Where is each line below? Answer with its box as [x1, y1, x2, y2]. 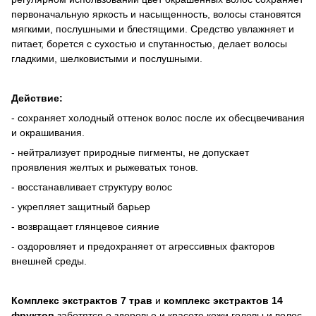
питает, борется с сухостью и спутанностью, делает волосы [11, 37, 287, 49]
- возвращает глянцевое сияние [11, 220, 159, 232]
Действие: [11, 92, 63, 104]
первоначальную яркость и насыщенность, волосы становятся [11, 8, 301, 20]
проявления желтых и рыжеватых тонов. [11, 161, 198, 173]
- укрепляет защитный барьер [11, 200, 150, 212]
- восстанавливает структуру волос [11, 181, 172, 193]
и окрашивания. [11, 126, 85, 138]
